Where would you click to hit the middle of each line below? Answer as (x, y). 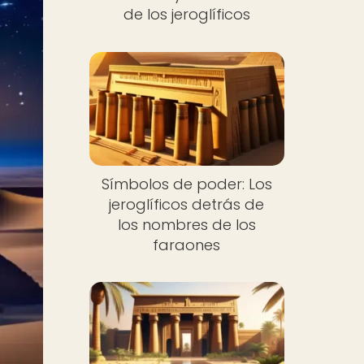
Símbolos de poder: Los (186, 184)
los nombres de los (186, 224)
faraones (187, 245)
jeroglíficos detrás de (187, 204)
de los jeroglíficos (186, 14)
